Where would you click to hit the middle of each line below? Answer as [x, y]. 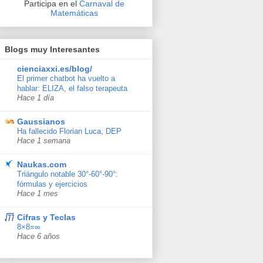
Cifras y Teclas [46, 217]
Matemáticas [74, 13]
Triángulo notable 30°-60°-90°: [68, 174]
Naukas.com [42, 164]
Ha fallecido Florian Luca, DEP [69, 131]
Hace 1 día [36, 98]
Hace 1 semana [44, 141]
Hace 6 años [38, 236]
